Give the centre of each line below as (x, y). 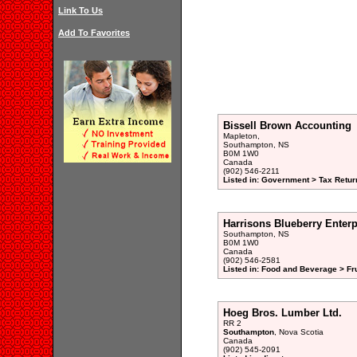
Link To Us (80, 10)
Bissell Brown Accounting (287, 126)
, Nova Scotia (298, 332)
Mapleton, (241, 136)
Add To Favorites (94, 33)
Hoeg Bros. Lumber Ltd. (282, 313)
